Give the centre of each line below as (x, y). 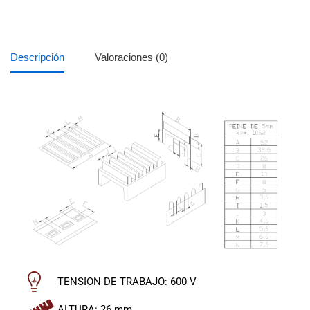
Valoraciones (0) (131, 57)
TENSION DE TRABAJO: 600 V (127, 281)
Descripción (37, 57)
